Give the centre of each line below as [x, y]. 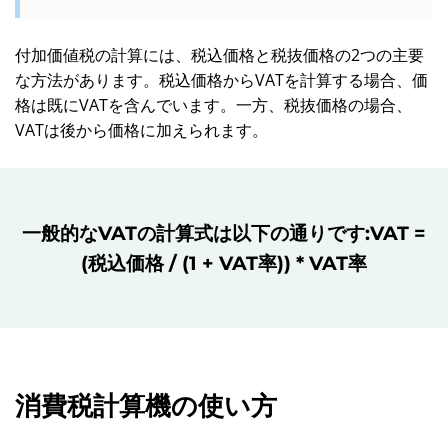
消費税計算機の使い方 [146, 406]
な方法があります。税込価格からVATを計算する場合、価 [221, 80]
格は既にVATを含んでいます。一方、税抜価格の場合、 [213, 105]
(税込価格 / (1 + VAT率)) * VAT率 [224, 263]
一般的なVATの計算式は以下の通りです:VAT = [224, 233]
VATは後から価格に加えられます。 [141, 130]
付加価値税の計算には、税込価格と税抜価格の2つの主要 [219, 55]
